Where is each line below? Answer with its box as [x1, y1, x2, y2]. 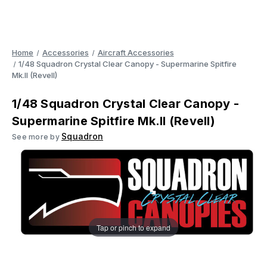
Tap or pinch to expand [97, 222, 170, 232]
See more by [12, 132, 61, 141]
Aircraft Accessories [97, 48, 174, 57]
